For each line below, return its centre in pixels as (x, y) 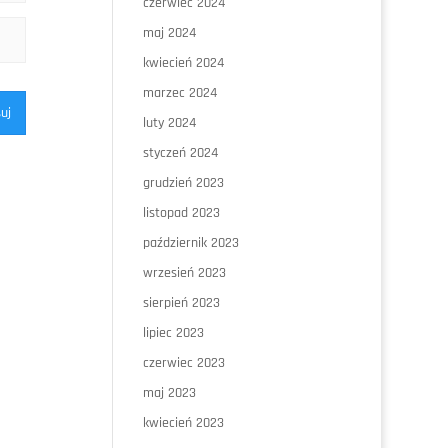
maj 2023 (170, 393)
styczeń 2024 (181, 153)
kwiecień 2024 (184, 63)
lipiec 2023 (174, 333)
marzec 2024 (180, 93)
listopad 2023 (182, 213)
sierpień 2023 (182, 303)
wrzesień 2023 (185, 273)
